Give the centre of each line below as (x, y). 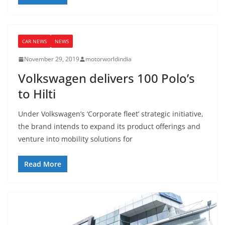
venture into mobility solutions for (75, 139)
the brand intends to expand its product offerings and (109, 127)
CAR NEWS (34, 41)
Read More (43, 164)
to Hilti (37, 94)
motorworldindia (108, 59)
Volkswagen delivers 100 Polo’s (106, 78)
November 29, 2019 (52, 59)
